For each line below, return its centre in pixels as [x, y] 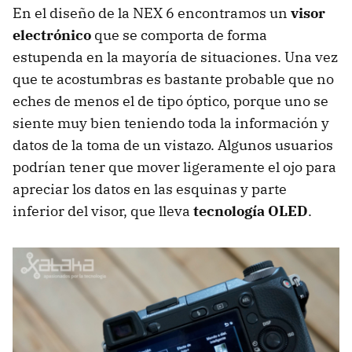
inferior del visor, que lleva [103, 211]
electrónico [52, 35]
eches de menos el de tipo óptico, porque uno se [170, 101]
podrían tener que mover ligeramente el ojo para [174, 167]
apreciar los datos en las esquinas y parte [150, 189]
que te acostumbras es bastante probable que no [173, 79]
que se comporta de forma [179, 35]
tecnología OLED [251, 211]
